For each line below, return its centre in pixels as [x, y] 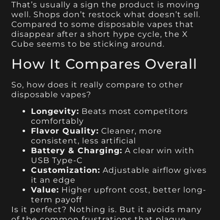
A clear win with [159, 151]
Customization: [66, 170]
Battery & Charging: [77, 151]
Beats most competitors [134, 111]
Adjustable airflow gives [154, 170]
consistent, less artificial [84, 141]
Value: [45, 190]
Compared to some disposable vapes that [103, 24]
